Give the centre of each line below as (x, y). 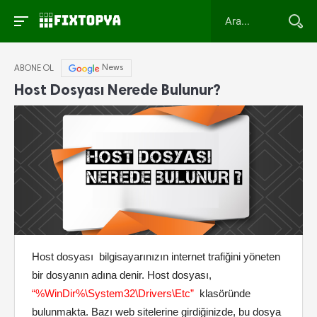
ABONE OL (34, 68)
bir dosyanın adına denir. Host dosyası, (123, 276)
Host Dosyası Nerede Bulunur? (117, 90)
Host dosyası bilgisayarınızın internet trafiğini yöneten (156, 257)
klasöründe (222, 294)
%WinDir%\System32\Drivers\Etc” (115, 294)
